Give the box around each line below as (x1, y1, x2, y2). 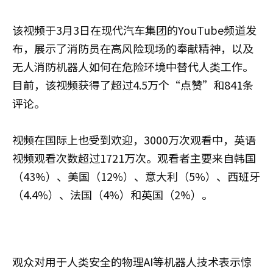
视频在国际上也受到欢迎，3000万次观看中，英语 (12, 131, 256, 147)
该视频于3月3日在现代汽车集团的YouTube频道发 (12, 21, 257, 38)
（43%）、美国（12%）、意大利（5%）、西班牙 (12, 168, 260, 184)
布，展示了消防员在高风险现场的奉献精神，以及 (12, 40, 253, 56)
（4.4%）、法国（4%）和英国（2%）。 (12, 186, 213, 202)
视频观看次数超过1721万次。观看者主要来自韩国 (12, 149, 256, 166)
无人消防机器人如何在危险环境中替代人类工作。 (12, 58, 253, 74)
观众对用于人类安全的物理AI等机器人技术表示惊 (12, 253, 252, 269)
